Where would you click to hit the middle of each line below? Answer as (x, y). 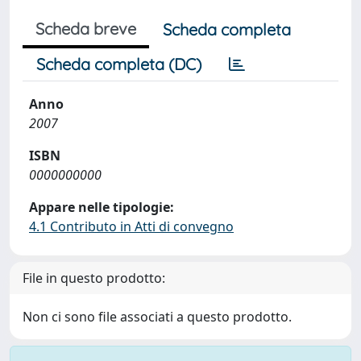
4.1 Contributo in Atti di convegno (131, 226)
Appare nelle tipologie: (102, 207)
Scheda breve (86, 29)
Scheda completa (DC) (119, 64)
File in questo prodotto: (94, 278)
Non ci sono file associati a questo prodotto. (157, 317)
